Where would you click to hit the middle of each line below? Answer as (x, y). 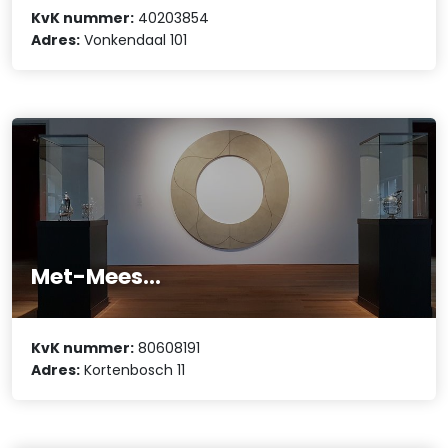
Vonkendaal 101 (134, 39)
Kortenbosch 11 (133, 370)
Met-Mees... (96, 276)
